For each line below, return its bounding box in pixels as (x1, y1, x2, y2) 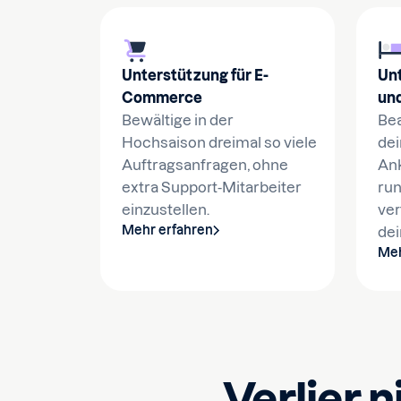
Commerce (122, 90, 202, 106)
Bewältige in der (122, 112, 234, 128)
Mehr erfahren (122, 223, 213, 237)
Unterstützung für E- (122, 67, 269, 83)
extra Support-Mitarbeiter (122, 179, 302, 195)
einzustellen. (122, 201, 209, 218)
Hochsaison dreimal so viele (122, 134, 317, 150)
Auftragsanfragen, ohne (122, 157, 288, 173)
